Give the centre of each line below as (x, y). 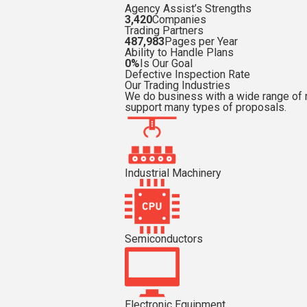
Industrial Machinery (173, 173)
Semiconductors (164, 239)
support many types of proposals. (206, 107)
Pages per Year (201, 41)
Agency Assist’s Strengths (188, 9)
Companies (179, 20)
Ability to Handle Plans (179, 52)
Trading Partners (164, 30)
